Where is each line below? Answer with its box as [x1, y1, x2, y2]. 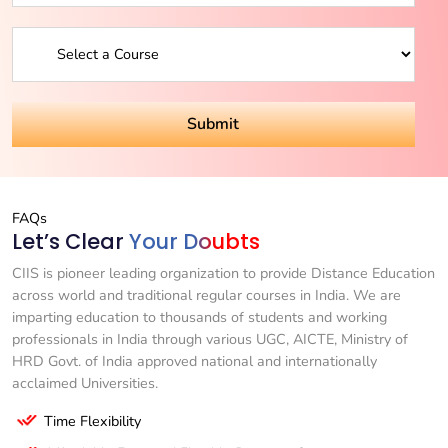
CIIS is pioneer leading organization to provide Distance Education [12, 262, 435, 283]
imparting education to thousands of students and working [12, 306, 387, 327]
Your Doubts [129, 226, 260, 256]
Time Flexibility [44, 410, 141, 431]
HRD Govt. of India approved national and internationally [12, 350, 377, 371]
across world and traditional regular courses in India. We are [12, 284, 401, 305]
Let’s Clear [12, 226, 129, 256]
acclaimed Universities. [12, 372, 158, 393]
